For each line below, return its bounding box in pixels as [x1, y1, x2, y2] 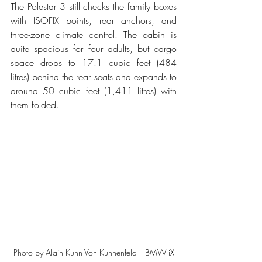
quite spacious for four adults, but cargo [11, 42, 177, 55]
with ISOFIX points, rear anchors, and [11, 13, 177, 27]
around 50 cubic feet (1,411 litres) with [11, 84, 177, 97]
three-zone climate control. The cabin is [11, 27, 177, 41]
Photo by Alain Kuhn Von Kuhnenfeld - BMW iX [13, 247, 174, 258]
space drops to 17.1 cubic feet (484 [11, 56, 177, 69]
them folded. [11, 98, 59, 111]
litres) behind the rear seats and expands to [11, 70, 177, 83]
